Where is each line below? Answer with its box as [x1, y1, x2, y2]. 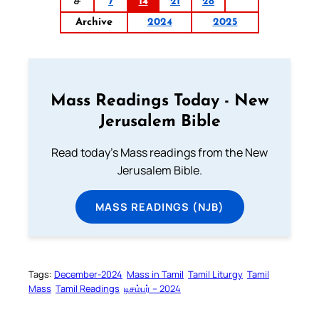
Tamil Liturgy [188, 268, 243, 281]
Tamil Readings [56, 282, 120, 296]
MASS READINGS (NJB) [95, 199, 224, 214]
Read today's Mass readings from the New [51, 145, 268, 161]
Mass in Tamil [127, 268, 184, 281]
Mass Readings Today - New [50, 93, 269, 110]
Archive [75, 17, 113, 28]
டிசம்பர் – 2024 [124, 282, 181, 296]
